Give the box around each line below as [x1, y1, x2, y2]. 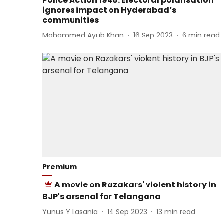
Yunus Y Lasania [42, 206, 98, 217]
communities [42, 14, 99, 26]
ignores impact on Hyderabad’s [42, 4, 176, 16]
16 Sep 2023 [133, 30, 173, 40]
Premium [42, 162, 77, 172]
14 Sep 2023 [107, 206, 147, 217]
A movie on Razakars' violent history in [54, 179, 216, 191]
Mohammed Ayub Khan [42, 30, 124, 40]
